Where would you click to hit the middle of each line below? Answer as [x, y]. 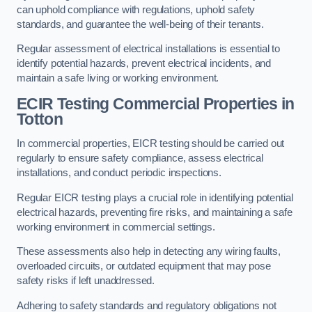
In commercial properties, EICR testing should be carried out [151, 144]
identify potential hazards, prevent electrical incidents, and [144, 64]
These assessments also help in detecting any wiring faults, [149, 252]
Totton [40, 119]
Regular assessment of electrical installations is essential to [148, 49]
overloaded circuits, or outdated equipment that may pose [144, 266]
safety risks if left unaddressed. [86, 281]
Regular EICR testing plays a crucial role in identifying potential [155, 197]
